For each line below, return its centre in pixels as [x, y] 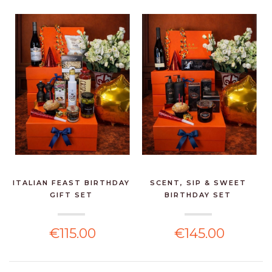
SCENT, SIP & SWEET [198, 183]
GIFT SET [71, 195]
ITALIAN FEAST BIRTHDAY [71, 183]
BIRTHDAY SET [198, 195]
